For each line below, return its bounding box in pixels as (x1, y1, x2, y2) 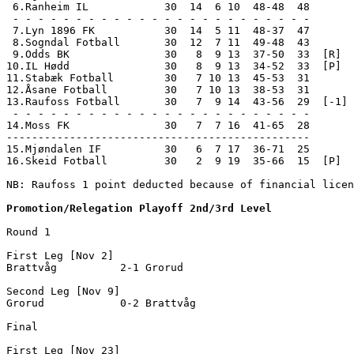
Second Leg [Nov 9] (6, 284, 120, 297)
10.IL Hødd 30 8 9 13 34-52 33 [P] (6, 59, 341, 72)
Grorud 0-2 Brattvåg (6, 296, 259, 309)
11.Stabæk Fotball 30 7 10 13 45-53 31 (6, 71, 310, 84)
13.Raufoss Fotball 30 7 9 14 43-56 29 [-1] (6, 95, 348, 107)
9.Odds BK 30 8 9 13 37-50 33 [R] (6, 47, 341, 60)
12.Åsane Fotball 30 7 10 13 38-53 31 (6, 83, 310, 96)
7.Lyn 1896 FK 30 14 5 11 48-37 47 (6, 24, 310, 36)
